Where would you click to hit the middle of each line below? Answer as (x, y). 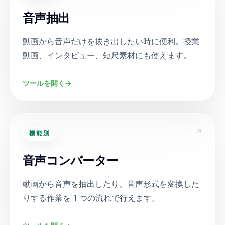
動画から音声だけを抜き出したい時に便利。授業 (111, 41)
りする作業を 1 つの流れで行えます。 (91, 198)
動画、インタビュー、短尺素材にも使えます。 (107, 55)
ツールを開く (44, 83)
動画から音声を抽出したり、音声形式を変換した (111, 184)
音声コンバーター (71, 160)
